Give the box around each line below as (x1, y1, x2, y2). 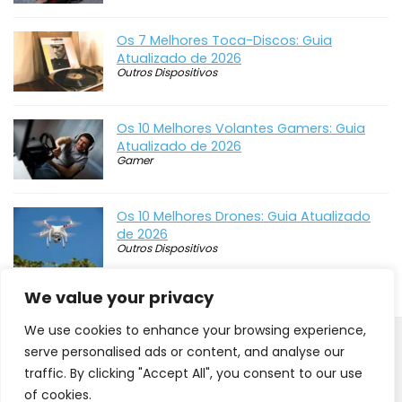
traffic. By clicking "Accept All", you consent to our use (24, 364, 363, 382)
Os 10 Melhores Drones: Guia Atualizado (117, 207, 371, 226)
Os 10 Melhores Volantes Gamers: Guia (117, 119, 365, 138)
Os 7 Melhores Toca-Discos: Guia (117, 31, 332, 50)
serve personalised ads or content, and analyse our (24, 343, 345, 361)
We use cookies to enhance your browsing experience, (24, 321, 366, 339)
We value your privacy (24, 286, 214, 309)
